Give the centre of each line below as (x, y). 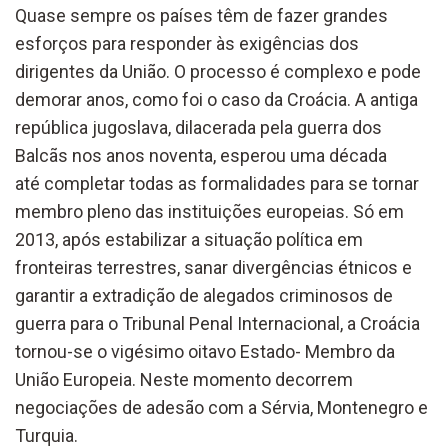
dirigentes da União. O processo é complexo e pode (218, 71)
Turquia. (46, 435)
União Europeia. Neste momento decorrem (184, 379)
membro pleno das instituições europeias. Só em (209, 211)
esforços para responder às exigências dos (187, 43)
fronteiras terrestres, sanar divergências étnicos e (213, 267)
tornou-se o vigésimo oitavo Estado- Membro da (205, 351)
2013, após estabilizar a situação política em (189, 239)
